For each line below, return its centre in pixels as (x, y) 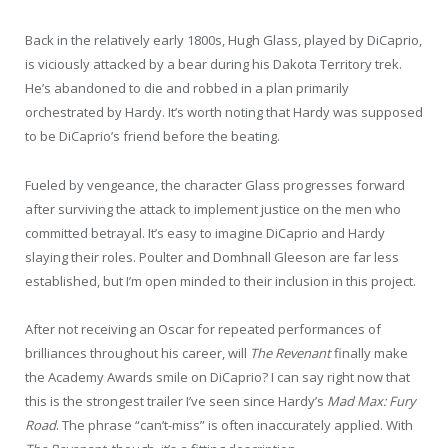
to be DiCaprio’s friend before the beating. (152, 136)
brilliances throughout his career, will (137, 352)
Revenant (304, 352)
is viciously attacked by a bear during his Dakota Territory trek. (213, 64)
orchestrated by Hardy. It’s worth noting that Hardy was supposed (224, 112)
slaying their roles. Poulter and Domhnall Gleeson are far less (212, 256)
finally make (371, 352)
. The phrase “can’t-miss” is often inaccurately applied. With (234, 424)
